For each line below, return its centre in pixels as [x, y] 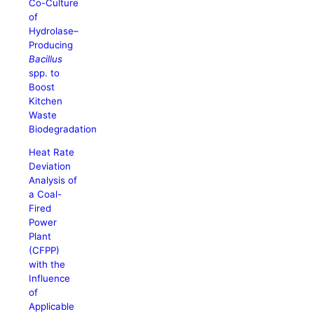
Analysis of [53, 180]
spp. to [45, 73]
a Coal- [46, 194]
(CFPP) [45, 251]
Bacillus [46, 59]
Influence [50, 279]
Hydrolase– [54, 30]
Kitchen [46, 101]
